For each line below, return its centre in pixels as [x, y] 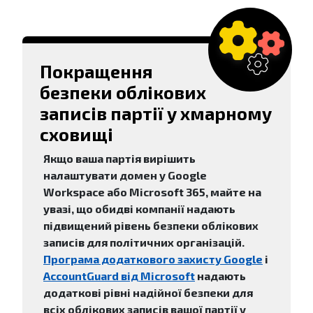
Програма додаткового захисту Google [153, 259]
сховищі [77, 134]
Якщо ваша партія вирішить [119, 158]
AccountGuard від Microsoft [119, 275]
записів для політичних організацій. [144, 242]
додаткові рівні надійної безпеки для [148, 292]
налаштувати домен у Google [125, 175]
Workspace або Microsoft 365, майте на [152, 191]
